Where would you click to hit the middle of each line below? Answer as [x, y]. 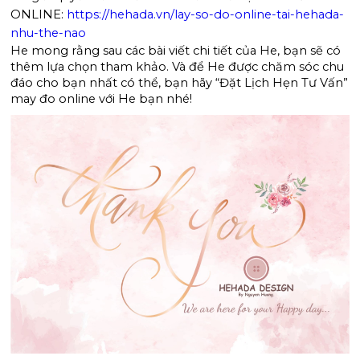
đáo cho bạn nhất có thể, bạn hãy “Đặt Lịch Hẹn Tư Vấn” [180, 83]
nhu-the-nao [49, 33]
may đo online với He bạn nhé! [103, 99]
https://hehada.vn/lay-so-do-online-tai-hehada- [206, 14]
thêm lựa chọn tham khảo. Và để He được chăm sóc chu [178, 67]
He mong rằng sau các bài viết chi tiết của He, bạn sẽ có [176, 51]
